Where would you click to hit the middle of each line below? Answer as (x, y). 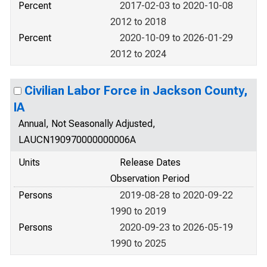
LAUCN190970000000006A (77, 140)
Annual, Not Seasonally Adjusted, (87, 124)
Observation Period (150, 178)
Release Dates (150, 162)
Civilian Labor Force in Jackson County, (136, 91)
